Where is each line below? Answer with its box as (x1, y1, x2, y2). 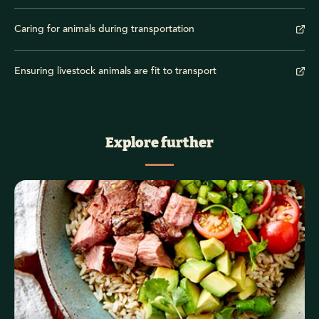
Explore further (105, 135, 214, 150)
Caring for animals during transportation (14, 21, 194, 37)
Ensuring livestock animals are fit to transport (14, 63, 216, 79)
